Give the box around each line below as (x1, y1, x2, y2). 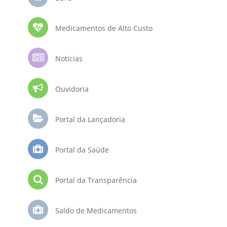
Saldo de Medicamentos (53, 206, 137, 216)
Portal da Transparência (53, 175, 137, 185)
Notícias (53, 54, 83, 64)
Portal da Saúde (53, 145, 109, 155)
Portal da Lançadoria (53, 115, 125, 125)
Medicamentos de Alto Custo (53, 23, 153, 33)
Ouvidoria (53, 84, 89, 94)
